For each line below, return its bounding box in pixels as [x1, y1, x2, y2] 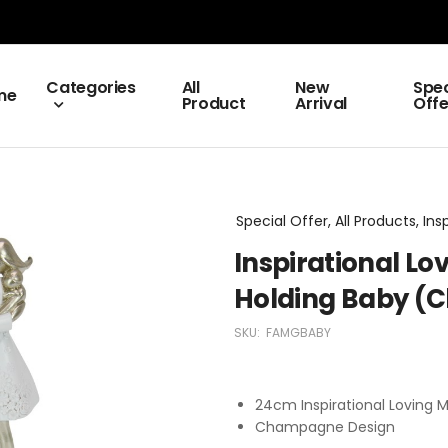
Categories [46, 76, 136, 99]
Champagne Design [255, 417, 395, 437]
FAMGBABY [266, 324, 331, 341]
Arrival [295, 92, 348, 115]
